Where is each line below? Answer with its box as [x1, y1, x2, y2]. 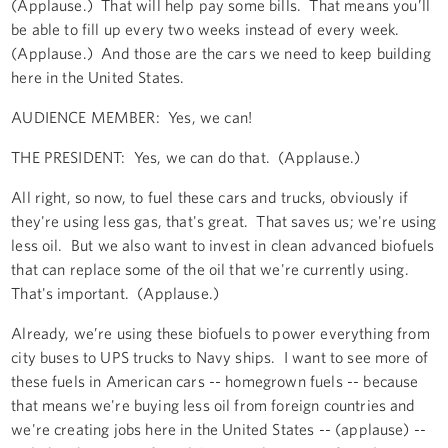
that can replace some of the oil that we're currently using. [11, 259, 413, 278]
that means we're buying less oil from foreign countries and [11, 395, 416, 414]
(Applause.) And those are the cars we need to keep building [11, 43, 431, 62]
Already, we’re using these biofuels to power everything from [11, 323, 430, 342]
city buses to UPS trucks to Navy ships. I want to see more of [11, 347, 429, 366]
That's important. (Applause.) [11, 283, 224, 302]
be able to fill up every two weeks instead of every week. [11, 19, 404, 38]
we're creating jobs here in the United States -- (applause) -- [11, 419, 427, 438]
